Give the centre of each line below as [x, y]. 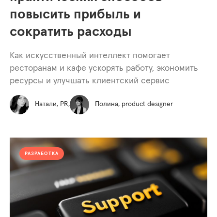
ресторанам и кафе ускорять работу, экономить [104, 68]
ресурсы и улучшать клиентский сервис [90, 81]
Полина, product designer [134, 104]
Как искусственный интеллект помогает [90, 55]
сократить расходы [71, 32]
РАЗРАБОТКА [42, 153]
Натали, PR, [52, 104]
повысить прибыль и [75, 14]
